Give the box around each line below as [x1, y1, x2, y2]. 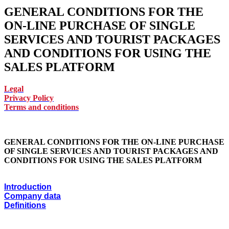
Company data [4, 191, 61, 200]
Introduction [4, 182, 52, 191]
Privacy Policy [4, 93, 54, 102]
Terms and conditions [4, 102, 79, 111]
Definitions [4, 200, 46, 210]
